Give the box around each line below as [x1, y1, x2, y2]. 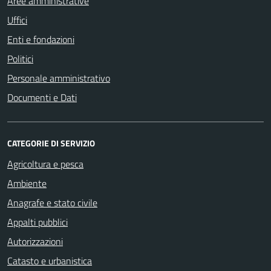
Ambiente [7, 175, 47, 191]
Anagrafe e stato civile [7, 195, 97, 210]
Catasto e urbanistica [7, 253, 92, 268]
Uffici [7, 12, 27, 27]
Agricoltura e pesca [7, 156, 83, 171]
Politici [7, 51, 33, 66]
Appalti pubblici [7, 214, 68, 229]
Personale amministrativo [7, 70, 110, 85]
